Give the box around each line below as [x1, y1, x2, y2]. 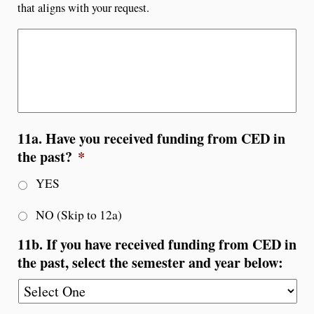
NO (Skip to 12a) [36, 206, 122, 223]
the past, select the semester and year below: [18, 252, 283, 273]
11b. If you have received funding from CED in [18, 233, 296, 254]
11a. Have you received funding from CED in [18, 128, 285, 149]
